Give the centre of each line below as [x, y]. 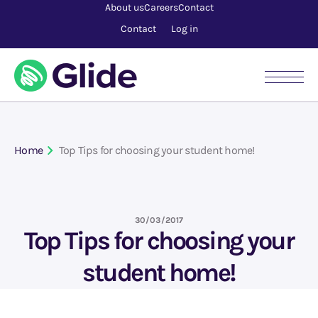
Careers [161, 7]
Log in [184, 29]
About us [124, 7]
